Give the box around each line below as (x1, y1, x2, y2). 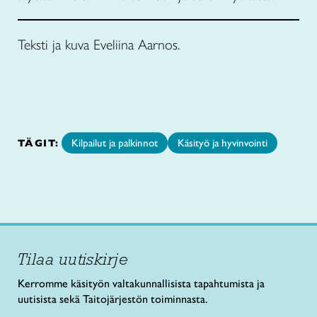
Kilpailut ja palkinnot (71, 137, 158, 149)
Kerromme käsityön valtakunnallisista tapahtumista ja (18, 277, 265, 290)
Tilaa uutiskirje (18, 248, 129, 269)
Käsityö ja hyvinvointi (178, 137, 268, 149)
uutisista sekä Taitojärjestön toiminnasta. (18, 292, 208, 306)
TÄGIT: (18, 137, 59, 149)
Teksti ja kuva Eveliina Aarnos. (18, 36, 180, 53)
